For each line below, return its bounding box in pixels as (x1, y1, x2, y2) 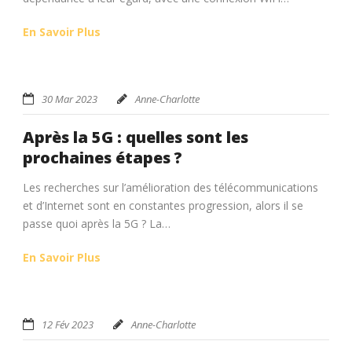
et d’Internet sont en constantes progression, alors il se (23, 197, 303, 213)
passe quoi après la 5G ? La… (23, 215, 170, 231)
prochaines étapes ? (23, 146, 182, 168)
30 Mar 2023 (42, 91, 97, 106)
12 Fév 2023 (42, 317, 93, 332)
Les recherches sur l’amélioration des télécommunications (23, 179, 318, 195)
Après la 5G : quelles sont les (23, 126, 248, 148)
